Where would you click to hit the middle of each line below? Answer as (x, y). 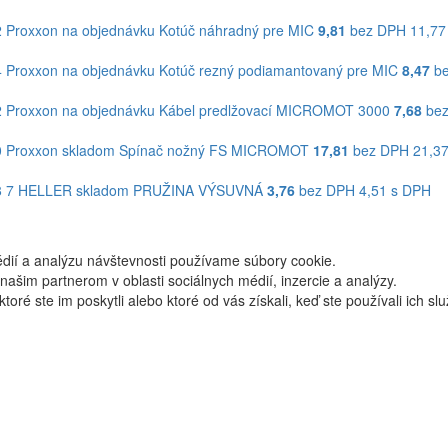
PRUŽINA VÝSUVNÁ (197, 190)
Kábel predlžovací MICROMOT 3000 (274, 110)
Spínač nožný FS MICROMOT (213, 150)
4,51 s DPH (394, 190)
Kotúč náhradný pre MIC (236, 30)
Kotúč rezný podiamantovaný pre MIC (278, 70)
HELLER (44, 190)
